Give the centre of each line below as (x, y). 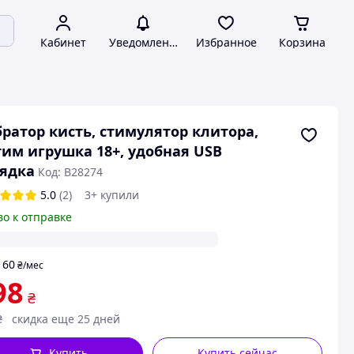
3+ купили (111, 195)
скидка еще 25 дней (66, 319)
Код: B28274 (70, 172)
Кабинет (63, 42)
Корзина (302, 42)
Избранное (226, 42)
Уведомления (145, 42)
